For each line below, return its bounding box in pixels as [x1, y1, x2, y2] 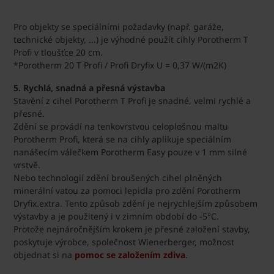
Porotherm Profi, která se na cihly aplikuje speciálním [13, 133, 231, 145]
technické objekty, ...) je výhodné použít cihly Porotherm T [13, 33, 248, 45]
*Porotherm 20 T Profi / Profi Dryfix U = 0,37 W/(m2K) [13, 59, 229, 71]
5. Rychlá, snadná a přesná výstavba [13, 81, 165, 94]
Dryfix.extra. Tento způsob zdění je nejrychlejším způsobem [13, 197, 257, 209]
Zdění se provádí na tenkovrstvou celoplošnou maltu [13, 120, 228, 132]
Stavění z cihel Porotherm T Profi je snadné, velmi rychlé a [13, 94, 251, 106]
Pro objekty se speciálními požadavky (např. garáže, [13, 20, 224, 32]
